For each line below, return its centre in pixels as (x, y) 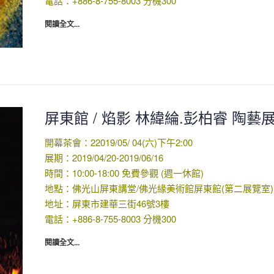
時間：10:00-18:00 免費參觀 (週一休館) (124, 172)
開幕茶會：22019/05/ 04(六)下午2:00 (118, 142)
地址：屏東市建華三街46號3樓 (107, 203)
